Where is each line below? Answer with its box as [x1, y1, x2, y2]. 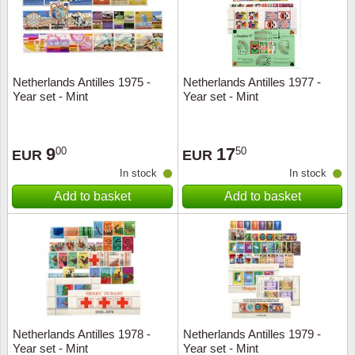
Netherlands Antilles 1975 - [13, 75, 151, 89]
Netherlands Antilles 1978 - [13, 327, 151, 341]
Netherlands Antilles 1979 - [183, 327, 321, 341]
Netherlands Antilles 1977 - [183, 75, 321, 89]
